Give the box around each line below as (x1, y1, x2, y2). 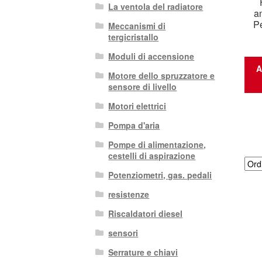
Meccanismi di (108, 20, 166, 32)
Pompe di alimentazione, (108, 139, 206, 151)
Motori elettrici (108, 100, 167, 112)
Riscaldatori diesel (108, 208, 183, 220)
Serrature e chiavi (108, 246, 178, 258)
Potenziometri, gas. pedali (108, 169, 212, 181)
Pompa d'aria (108, 119, 160, 132)
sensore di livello (108, 81, 177, 93)
